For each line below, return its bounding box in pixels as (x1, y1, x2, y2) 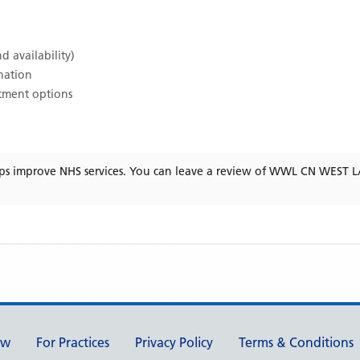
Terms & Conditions (239, 334, 354, 350)
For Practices (36, 334, 109, 350)
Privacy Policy (135, 334, 213, 350)
